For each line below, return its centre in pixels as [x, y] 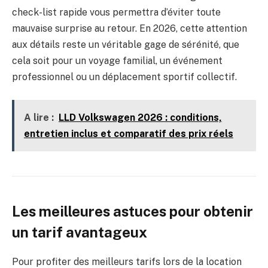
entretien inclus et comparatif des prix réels [128, 133]
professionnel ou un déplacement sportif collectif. [124, 77]
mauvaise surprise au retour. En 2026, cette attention [130, 29]
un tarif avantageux [80, 232]
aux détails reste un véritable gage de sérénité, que [126, 45]
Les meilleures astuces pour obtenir [133, 211]
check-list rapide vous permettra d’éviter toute [116, 13]
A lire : [39, 117]
